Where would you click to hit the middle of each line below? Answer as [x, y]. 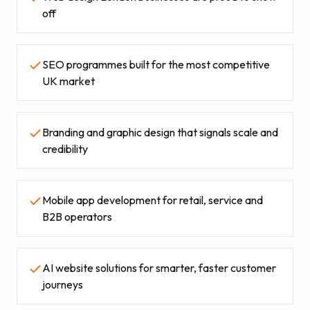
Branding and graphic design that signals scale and [160, 133]
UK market [69, 81]
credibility [65, 149]
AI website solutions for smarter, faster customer [159, 268]
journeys [63, 285]
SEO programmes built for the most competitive [156, 65]
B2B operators [77, 217]
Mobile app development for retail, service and [153, 200]
